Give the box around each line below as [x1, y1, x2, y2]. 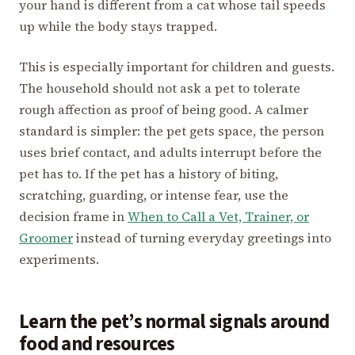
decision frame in [19, 207, 128, 225]
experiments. [19, 250, 99, 268]
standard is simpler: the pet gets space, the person [19, 121, 324, 139]
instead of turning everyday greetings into [73, 228, 331, 246]
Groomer [19, 228, 73, 246]
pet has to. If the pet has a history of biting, [19, 164, 278, 182]
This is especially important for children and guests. [19, 57, 334, 75]
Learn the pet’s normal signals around [19, 307, 330, 336]
